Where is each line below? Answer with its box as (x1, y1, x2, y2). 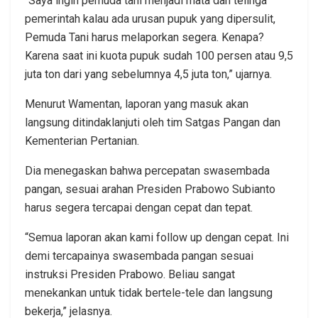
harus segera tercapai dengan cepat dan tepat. (25, 200, 253, 214)
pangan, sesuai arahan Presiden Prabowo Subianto (25, 182, 275, 196)
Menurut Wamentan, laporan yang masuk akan (25, 97, 248, 111)
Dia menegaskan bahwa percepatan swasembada (25, 163, 270, 177)
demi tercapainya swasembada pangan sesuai (25, 248, 253, 263)
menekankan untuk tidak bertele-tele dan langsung (25, 285, 273, 300)
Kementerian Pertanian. (25, 133, 139, 148)
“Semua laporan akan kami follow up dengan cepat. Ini (25, 230, 289, 244)
